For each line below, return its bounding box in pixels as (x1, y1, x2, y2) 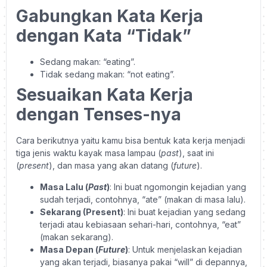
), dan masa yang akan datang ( (49, 160, 173, 171)
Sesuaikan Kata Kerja (16, 85, 193, 105)
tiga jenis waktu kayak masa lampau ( (16, 148, 161, 159)
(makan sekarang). (40, 231, 116, 242)
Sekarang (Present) (40, 206, 123, 217)
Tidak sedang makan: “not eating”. (40, 69, 175, 80)
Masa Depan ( (40, 244, 98, 254)
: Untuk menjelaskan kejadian (128, 244, 242, 254)
